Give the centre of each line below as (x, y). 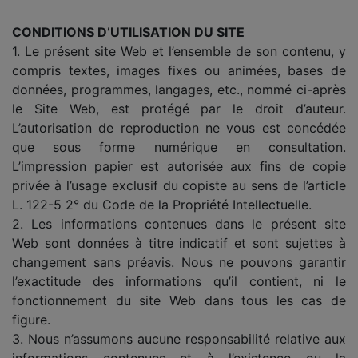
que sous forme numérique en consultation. (179, 147)
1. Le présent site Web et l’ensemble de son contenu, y (179, 51)
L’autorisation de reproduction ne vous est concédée (179, 127)
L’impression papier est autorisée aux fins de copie (179, 166)
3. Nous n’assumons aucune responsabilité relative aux (179, 338)
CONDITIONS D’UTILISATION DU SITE (128, 32)
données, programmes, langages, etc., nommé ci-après (179, 89)
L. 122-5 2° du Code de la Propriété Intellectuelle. (162, 204)
